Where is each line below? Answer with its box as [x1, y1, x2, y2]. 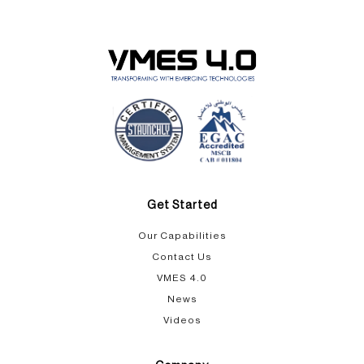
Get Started [146, 200, 218, 211]
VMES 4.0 [157, 273, 207, 283]
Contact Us [152, 252, 212, 262]
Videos [162, 315, 201, 325]
